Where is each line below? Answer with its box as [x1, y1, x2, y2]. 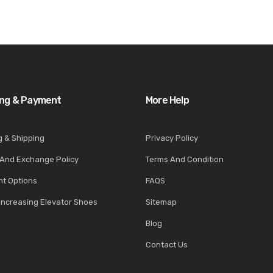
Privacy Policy [146, 133, 198, 143]
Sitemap [146, 197, 177, 207]
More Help [146, 94, 189, 106]
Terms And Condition [146, 154, 224, 164]
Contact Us [146, 239, 188, 249]
